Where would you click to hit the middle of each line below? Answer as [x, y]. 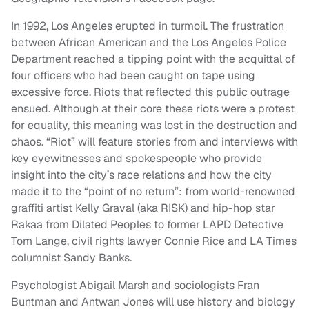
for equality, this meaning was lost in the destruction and [154, 126]
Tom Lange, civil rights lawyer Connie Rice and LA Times [154, 241]
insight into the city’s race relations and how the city [141, 175]
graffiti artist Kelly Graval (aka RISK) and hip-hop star [143, 208]
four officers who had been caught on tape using [133, 76]
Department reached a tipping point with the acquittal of [153, 59]
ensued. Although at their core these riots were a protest [153, 109]
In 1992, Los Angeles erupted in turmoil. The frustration [148, 26]
